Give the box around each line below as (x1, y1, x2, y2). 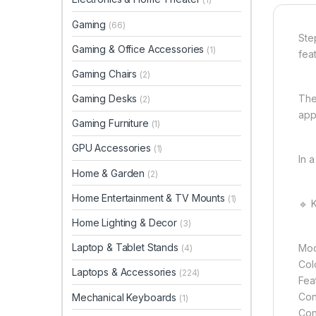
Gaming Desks (72, 92, 140, 105)
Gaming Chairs (72, 67, 140, 80)
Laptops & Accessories (72, 266, 179, 279)
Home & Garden (72, 166, 148, 179)
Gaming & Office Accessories (72, 42, 207, 55)
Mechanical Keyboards (72, 291, 180, 303)
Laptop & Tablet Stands (72, 241, 181, 254)
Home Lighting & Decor (72, 217, 180, 229)
